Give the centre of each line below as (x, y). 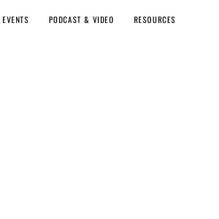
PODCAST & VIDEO (81, 20)
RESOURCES (155, 20)
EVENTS (16, 20)
